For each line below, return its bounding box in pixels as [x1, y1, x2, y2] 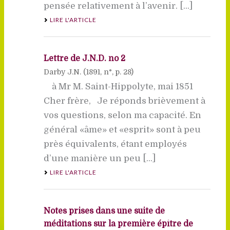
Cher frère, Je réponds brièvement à [43, 95, 205, 106]
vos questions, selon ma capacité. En [43, 110, 201, 120]
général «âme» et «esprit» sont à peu [43, 124, 201, 135]
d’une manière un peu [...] [43, 153, 156, 163]
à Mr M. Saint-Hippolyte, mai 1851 [43, 81, 193, 91]
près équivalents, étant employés [43, 139, 187, 149]
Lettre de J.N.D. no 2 [43, 53, 125, 63]
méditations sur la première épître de [43, 219, 193, 228]
